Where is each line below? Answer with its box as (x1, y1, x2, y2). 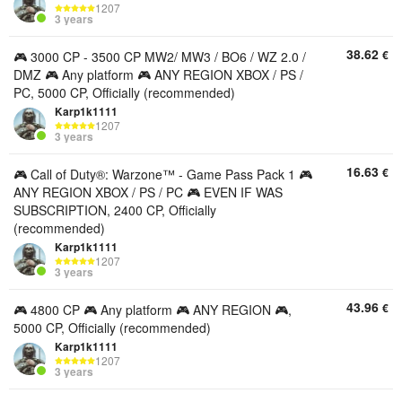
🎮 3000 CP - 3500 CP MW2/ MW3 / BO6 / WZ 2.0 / (13, 48, 306, 66)
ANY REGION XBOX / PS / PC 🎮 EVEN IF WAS (13, 183, 283, 201)
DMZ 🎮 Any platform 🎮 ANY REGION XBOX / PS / (13, 66, 303, 83)
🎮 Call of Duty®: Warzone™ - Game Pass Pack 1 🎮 (13, 165, 312, 183)
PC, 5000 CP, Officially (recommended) (13, 83, 235, 101)
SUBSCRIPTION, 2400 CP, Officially (13, 201, 216, 219)
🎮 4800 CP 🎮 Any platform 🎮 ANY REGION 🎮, (13, 301, 292, 319)
